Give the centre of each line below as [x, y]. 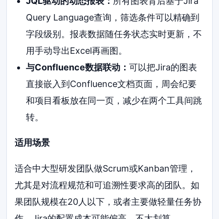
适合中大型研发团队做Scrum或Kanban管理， [106, 169]
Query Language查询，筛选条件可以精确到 [112, 17]
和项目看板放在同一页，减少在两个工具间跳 [114, 100]
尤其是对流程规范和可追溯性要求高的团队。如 [107, 185]
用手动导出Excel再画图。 [76, 50]
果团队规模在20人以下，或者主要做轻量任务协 [108, 202]
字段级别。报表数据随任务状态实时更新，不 [114, 34]
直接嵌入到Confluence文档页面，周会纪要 [111, 84]
